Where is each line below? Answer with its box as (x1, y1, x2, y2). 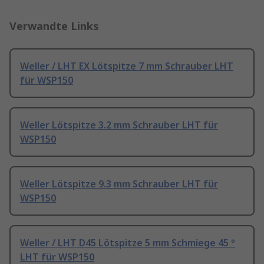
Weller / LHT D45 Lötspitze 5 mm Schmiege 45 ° (20, 236, 235, 250)
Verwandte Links (9, 19, 99, 34)
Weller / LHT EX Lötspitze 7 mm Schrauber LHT (20, 60, 233, 73)
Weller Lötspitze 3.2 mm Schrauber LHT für (20, 118, 218, 132)
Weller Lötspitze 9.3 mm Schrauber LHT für (20, 177, 218, 191)
